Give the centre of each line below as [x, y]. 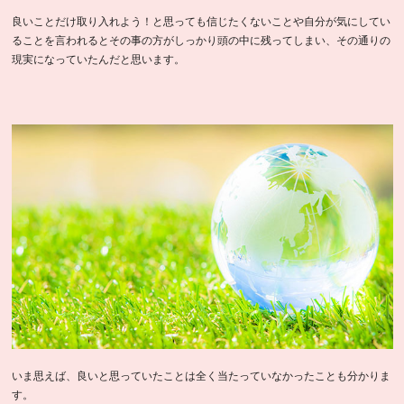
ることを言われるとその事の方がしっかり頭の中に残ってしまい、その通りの [201, 41]
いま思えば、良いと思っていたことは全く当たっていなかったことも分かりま [201, 376]
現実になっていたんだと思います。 [98, 60]
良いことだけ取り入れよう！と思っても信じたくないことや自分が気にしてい [201, 22]
